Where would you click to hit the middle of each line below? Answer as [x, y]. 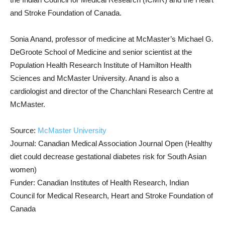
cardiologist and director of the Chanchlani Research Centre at [111, 91]
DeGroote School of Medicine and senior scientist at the [101, 52]
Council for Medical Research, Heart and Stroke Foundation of [111, 195]
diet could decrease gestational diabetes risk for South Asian [108, 156]
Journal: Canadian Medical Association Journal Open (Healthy [111, 143]
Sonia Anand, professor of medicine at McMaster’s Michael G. [112, 39]
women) [23, 169]
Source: [24, 130]
